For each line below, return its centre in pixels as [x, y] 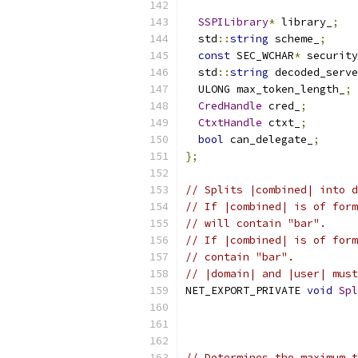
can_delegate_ [268, 139]
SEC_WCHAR [262, 56]
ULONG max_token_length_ [265, 89]
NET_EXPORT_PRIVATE [246, 290]
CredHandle [230, 106]
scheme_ [294, 39]
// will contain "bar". [256, 223]
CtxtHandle [230, 123]
